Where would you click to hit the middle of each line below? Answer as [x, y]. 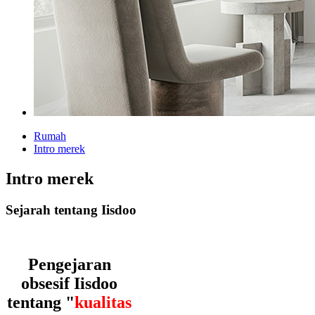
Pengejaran [69, 264]
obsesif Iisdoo [70, 283]
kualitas [103, 302]
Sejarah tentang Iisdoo [71, 210]
